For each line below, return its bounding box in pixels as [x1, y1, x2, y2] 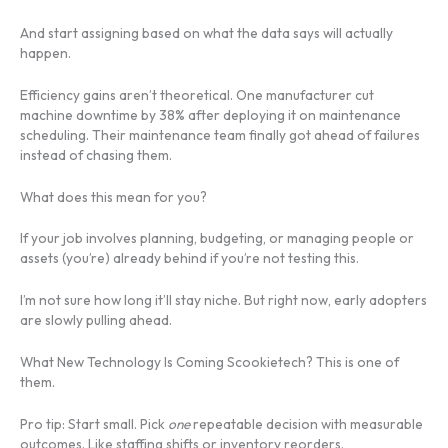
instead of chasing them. [20, 145, 172, 164]
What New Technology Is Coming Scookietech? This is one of [20, 353, 399, 372]
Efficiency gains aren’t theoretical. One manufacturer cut [20, 85, 374, 104]
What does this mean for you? [20, 187, 207, 206]
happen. [20, 43, 71, 62]
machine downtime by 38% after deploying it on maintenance [20, 105, 401, 124]
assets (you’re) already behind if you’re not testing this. [20, 249, 359, 268]
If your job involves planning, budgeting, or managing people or [20, 229, 414, 248]
